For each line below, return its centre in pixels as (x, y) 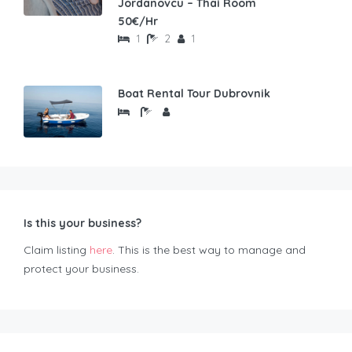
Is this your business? (82, 223)
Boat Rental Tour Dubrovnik (194, 93)
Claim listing (57, 249)
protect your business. (81, 268)
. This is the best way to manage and (209, 249)
